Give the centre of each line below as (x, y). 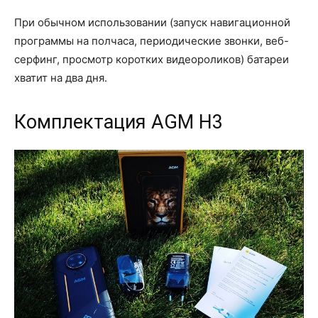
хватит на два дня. (61, 77)
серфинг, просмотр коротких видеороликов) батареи (152, 59)
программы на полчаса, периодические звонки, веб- (152, 40)
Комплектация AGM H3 (119, 122)
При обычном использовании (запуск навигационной (152, 22)
